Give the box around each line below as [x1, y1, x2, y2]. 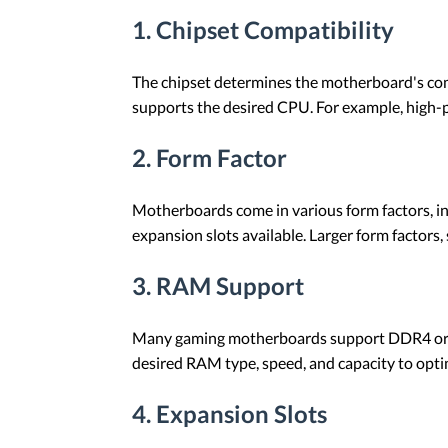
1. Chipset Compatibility [132, 15, 394, 45]
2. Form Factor [132, 143, 287, 173]
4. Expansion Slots [132, 398, 327, 428]
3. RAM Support [132, 271, 304, 301]
